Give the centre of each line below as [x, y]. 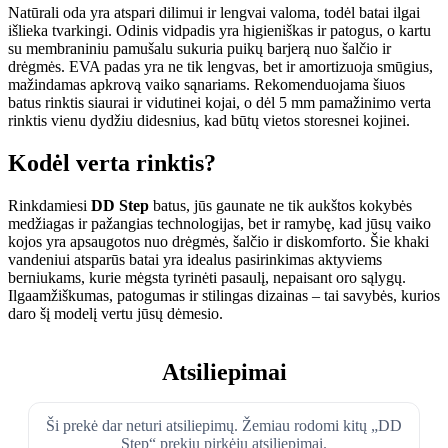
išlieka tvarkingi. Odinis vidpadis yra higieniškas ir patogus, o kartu [219, 31]
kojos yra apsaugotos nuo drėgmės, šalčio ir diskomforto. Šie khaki [218, 242]
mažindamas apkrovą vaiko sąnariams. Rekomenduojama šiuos [206, 85]
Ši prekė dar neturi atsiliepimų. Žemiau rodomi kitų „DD [224, 425]
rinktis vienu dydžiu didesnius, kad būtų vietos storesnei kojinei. [209, 121]
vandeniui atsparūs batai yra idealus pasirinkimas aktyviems [195, 260]
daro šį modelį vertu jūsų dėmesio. [115, 314]
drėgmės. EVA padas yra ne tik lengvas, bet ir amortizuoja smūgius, [220, 67]
